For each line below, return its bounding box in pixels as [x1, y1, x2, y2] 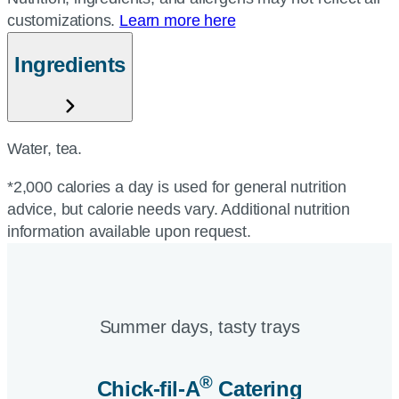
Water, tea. [7, 139, 83, 158]
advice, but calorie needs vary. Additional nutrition [7, 199, 350, 218]
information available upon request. [7, 222, 251, 240]
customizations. [7, 12, 120, 29]
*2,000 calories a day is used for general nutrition [7, 177, 346, 196]
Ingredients [14, 52, 126, 77]
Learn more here [119, 12, 236, 29]
